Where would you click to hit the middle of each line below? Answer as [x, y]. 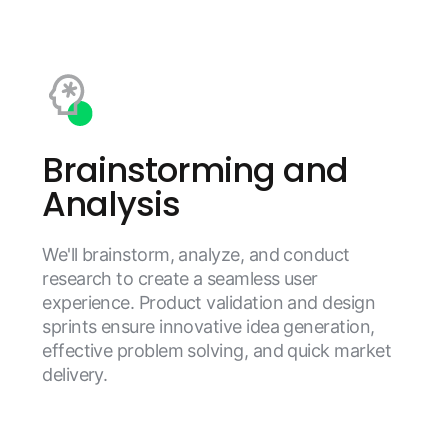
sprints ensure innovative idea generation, [208, 326]
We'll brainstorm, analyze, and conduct [196, 254]
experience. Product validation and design [209, 302]
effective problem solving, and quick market [216, 350]
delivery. [75, 374]
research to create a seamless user [180, 278]
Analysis [111, 203]
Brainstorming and [195, 169]
